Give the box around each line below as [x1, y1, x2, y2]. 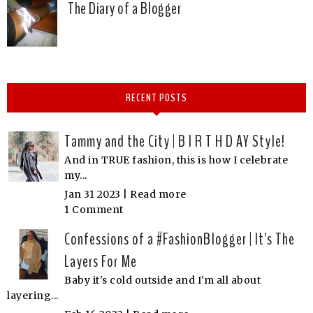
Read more [130, 188, 187, 201]
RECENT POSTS [126, 90, 187, 106]
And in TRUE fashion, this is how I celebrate [64, 154, 288, 167]
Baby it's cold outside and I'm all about [64, 274, 261, 287]
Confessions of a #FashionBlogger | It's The [64, 228, 295, 251]
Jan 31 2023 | [64, 188, 130, 201]
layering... [7, 289, 59, 303]
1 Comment [64, 203, 124, 217]
